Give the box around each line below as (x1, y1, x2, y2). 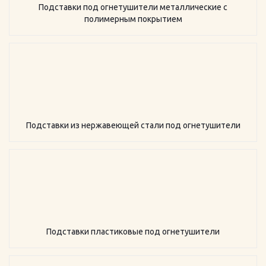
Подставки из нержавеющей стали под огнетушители (26, 121, 240, 130)
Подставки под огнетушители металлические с (39, 2, 227, 12)
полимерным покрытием (84, 14, 182, 24)
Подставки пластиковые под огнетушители (46, 227, 220, 236)
